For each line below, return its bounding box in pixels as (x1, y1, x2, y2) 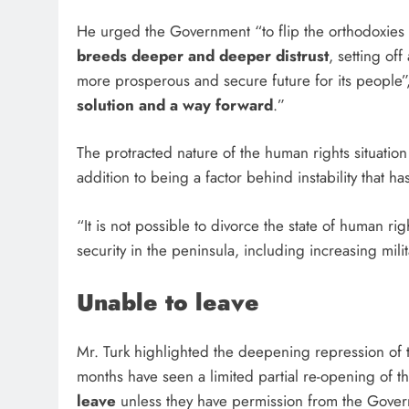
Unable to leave (77, 286, 259, 320)
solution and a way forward (77, 93, 273, 116)
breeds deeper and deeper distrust (77, 44, 329, 67)
